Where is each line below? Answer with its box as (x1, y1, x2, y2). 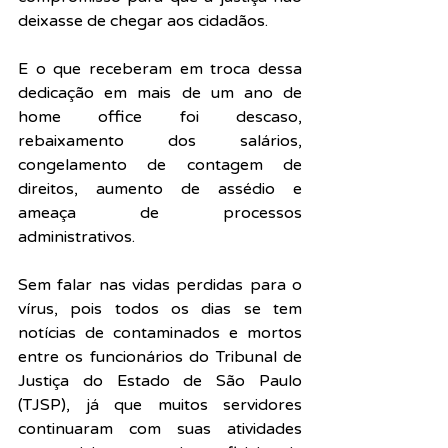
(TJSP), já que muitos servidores (18, 394, 302, 415)
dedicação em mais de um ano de (18, 82, 302, 103)
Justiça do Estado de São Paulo (18, 370, 302, 391)
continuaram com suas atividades (18, 418, 302, 439)
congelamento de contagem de (18, 154, 302, 175)
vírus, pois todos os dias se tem (18, 298, 302, 319)
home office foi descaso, (18, 106, 302, 127)
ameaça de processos (18, 202, 302, 223)
